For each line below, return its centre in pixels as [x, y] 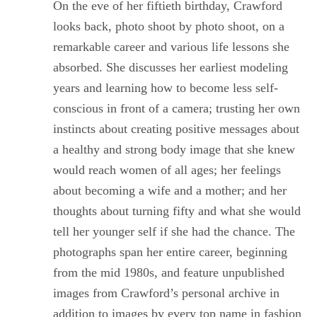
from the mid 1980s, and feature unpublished [169, 272]
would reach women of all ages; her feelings [167, 169]
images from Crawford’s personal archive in [166, 293]
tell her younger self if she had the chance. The [174, 231]
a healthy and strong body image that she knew [174, 149]
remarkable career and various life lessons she [171, 46]
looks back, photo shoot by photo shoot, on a [169, 26]
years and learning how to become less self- [166, 87]
